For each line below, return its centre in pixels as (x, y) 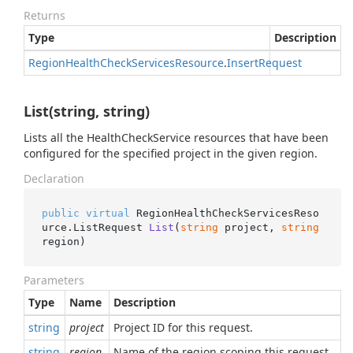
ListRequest (111, 227)
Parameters (54, 280)
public (60, 213)
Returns (45, 15)
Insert (243, 63)
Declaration (54, 178)
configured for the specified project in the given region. (171, 153)
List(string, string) (87, 111)
